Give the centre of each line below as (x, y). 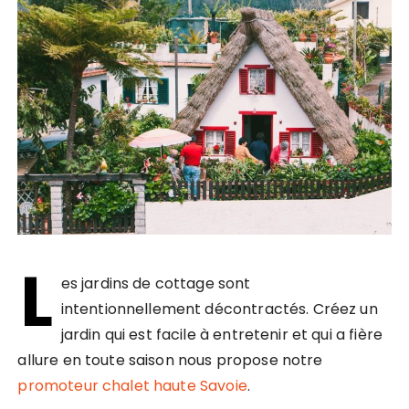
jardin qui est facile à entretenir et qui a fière (221, 334)
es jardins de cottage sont (156, 283)
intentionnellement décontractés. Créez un (219, 309)
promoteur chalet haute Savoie (132, 385)
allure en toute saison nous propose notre (170, 360)
